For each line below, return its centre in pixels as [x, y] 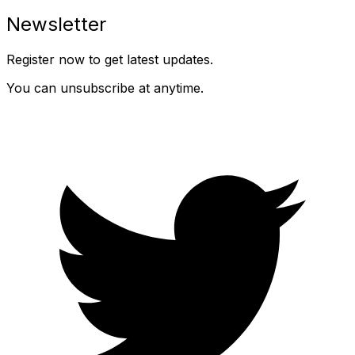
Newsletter [56, 25]
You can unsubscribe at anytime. [105, 88]
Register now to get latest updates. [110, 60]
